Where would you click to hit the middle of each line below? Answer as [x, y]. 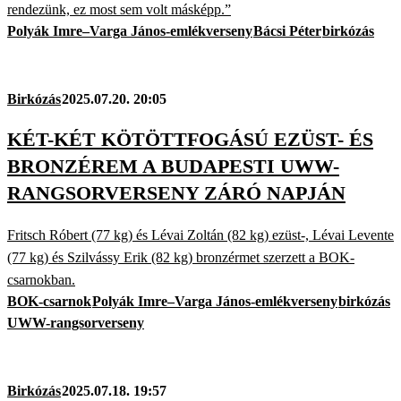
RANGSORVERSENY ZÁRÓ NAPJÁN [176, 193]
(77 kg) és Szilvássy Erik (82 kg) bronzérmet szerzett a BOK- [181, 257]
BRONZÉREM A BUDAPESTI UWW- [173, 166]
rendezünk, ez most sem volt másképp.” [119, 10]
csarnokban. [41, 279]
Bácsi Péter [287, 31]
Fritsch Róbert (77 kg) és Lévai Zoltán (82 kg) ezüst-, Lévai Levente [200, 235]
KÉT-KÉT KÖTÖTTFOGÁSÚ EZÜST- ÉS [190, 140]
